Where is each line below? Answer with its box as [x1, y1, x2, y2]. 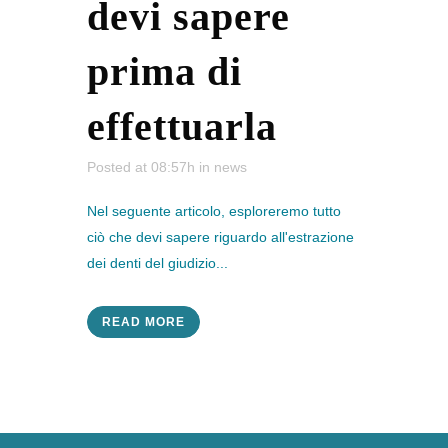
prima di [87, 49, 242, 94]
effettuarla [87, 104, 277, 149]
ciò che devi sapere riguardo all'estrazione [87, 229, 354, 245]
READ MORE [102, 315, 185, 329]
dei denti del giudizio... [87, 255, 228, 271]
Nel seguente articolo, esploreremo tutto [87, 203, 341, 219]
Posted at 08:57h [87, 159, 195, 175]
